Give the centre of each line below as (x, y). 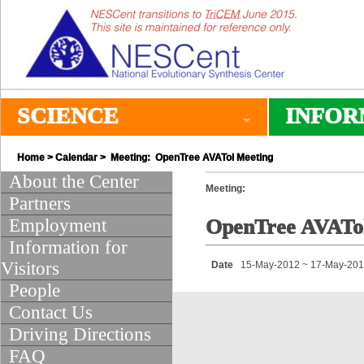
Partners (40, 204)
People (35, 290)
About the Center (74, 182)
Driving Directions (80, 334)
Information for (68, 247)
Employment (58, 225)
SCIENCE (68, 116)
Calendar (76, 158)
